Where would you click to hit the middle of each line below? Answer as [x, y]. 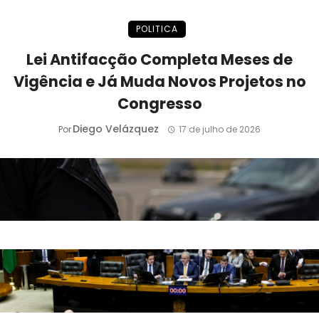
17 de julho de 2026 [219, 129]
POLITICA [157, 28]
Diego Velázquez [116, 129]
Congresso [159, 103]
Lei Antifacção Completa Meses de [159, 59]
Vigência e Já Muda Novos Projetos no [159, 81]
